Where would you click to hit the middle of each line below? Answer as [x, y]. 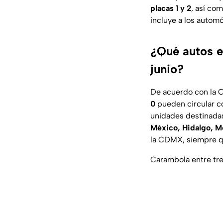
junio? [167, 69]
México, [165, 128]
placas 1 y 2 [171, 8]
